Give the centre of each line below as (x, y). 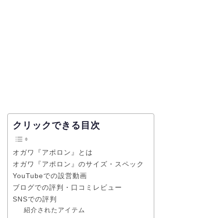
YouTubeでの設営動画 (50, 176)
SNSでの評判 (35, 199)
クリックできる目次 (56, 126)
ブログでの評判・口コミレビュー (67, 188)
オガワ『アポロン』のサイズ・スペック (78, 164)
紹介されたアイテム (54, 210)
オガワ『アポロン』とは (53, 153)
